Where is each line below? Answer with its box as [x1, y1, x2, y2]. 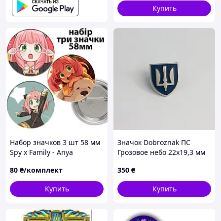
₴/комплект [20, 165, 63, 175]
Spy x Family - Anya [10, 147, 73, 157]
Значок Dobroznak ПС [117, 138, 190, 147]
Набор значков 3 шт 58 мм [10, 138, 100, 147]
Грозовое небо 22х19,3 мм [117, 147, 205, 157]
